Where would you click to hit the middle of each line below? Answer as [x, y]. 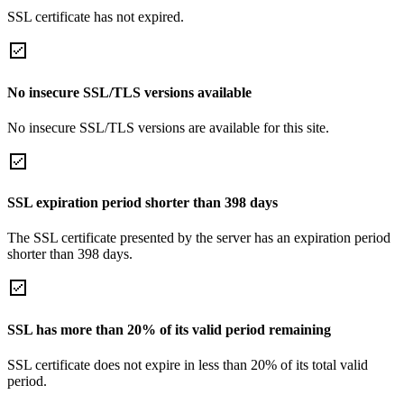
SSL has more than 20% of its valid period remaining [169, 329]
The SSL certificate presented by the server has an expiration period [199, 238]
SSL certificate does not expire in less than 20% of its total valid [188, 364]
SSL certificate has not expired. [96, 17]
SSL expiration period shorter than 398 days [142, 203]
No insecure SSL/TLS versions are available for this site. [168, 127]
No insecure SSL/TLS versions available [129, 92]
